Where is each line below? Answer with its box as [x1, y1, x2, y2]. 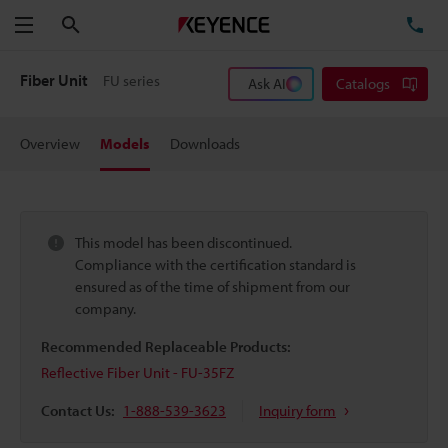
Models [100, 134, 150, 153]
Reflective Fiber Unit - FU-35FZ [41, 363, 234, 382]
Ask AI [248, 74, 286, 93]
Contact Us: [41, 401, 115, 420]
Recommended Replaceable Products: [41, 337, 291, 356]
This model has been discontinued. [75, 233, 292, 252]
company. [75, 299, 136, 318]
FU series [103, 71, 161, 90]
